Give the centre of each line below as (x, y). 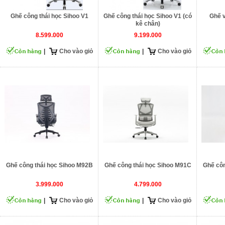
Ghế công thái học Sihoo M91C (148, 165)
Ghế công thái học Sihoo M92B (49, 165)
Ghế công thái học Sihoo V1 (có (148, 16)
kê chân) (148, 24)
